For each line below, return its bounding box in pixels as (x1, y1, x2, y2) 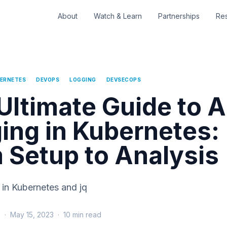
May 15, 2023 (10, 210, 54, 219)
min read (70, 210, 101, 219)
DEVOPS (36, 77, 59, 83)
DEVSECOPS (106, 77, 141, 83)
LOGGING (69, 77, 96, 83)
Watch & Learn (94, 12, 142, 20)
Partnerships (158, 12, 200, 20)
